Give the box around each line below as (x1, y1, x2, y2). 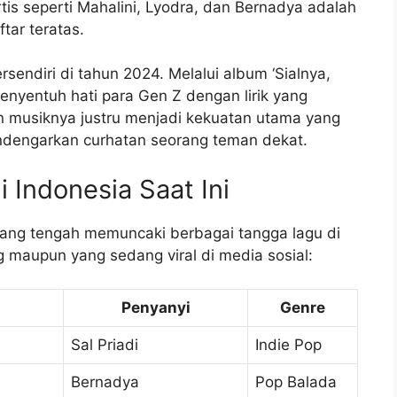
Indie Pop (255, 336, 322, 354)
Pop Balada (255, 373, 337, 392)
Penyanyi (121, 299, 191, 317)
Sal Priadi (71, 336, 138, 354)
